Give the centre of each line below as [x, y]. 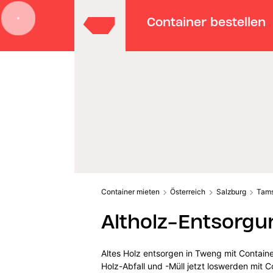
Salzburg [231, 191]
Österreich [188, 191]
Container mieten [130, 191]
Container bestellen [207, 22]
